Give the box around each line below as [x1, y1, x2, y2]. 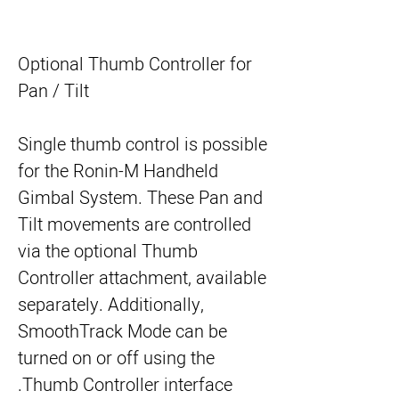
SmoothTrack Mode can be [18, 319, 227, 345]
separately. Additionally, [18, 292, 204, 318]
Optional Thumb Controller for [18, 52, 252, 77]
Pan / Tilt [18, 78, 89, 104]
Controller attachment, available [18, 265, 266, 291]
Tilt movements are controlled [18, 212, 251, 238]
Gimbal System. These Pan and [18, 185, 263, 211]
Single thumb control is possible [18, 132, 267, 158]
